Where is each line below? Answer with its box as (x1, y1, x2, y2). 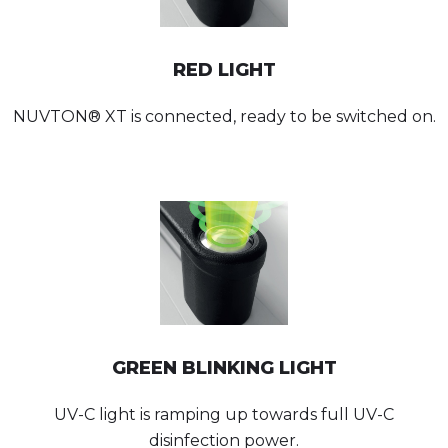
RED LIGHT (172, 59, 276, 82)
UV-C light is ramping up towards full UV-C (54, 405, 394, 425)
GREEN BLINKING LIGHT (111, 357, 337, 380)
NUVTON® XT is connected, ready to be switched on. (12, 107, 436, 127)
